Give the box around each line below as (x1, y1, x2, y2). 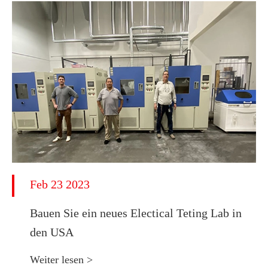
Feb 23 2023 (30, 178, 90, 191)
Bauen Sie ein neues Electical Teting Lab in (30, 206, 242, 220)
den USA (30, 226, 74, 239)
